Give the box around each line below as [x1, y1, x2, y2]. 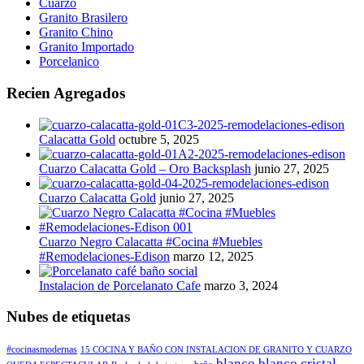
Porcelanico [39, 54, 99, 69]
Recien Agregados [6, 84, 125, 102]
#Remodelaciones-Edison [39, 249, 170, 263]
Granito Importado [39, 40, 134, 54]
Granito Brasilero [39, 11, 128, 25]
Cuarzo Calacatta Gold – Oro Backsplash [39, 161, 251, 175]
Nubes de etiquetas [6, 308, 130, 326]
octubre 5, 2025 [119, 132, 199, 146]
